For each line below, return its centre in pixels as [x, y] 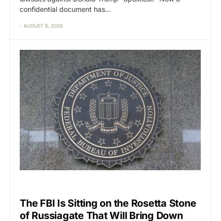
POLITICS [47, 186]
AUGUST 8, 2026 [43, 25]
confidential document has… [65, 9]
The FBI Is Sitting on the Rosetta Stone [108, 203]
